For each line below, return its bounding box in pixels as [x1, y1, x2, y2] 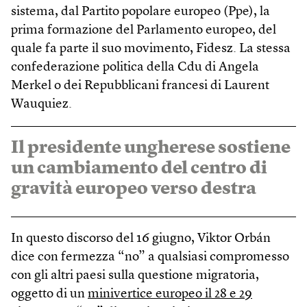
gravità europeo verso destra [11, 180, 256, 198]
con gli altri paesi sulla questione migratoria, [11, 269, 259, 282]
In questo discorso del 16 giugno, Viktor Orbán [11, 232, 271, 245]
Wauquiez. [11, 97, 72, 111]
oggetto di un [11, 287, 88, 301]
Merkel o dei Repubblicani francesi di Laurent [11, 79, 269, 93]
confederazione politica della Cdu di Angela [11, 60, 259, 74]
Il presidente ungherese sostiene [11, 138, 291, 157]
